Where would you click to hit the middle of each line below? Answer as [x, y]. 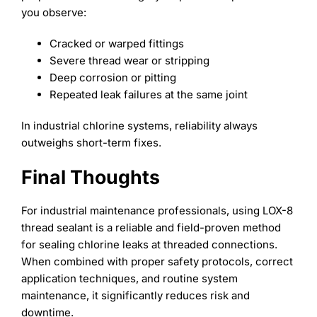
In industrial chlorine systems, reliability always [139, 125]
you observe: [53, 12]
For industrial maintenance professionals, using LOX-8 [157, 210]
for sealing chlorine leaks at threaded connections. [149, 244]
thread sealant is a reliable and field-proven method [151, 227]
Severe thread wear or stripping [129, 60]
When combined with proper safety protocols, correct [157, 261]
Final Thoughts [90, 177]
